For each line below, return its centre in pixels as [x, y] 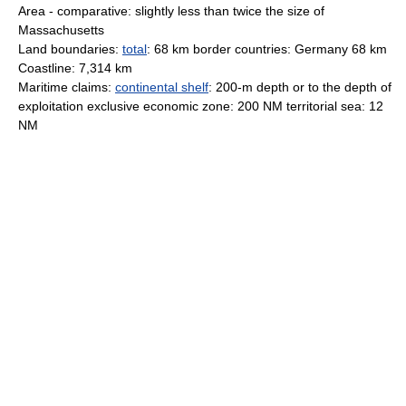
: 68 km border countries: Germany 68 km [267, 49]
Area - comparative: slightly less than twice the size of [171, 11]
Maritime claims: [67, 87]
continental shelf [162, 87]
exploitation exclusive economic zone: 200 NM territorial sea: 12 [201, 106]
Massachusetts [61, 30]
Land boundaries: [70, 49]
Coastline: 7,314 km [75, 68]
